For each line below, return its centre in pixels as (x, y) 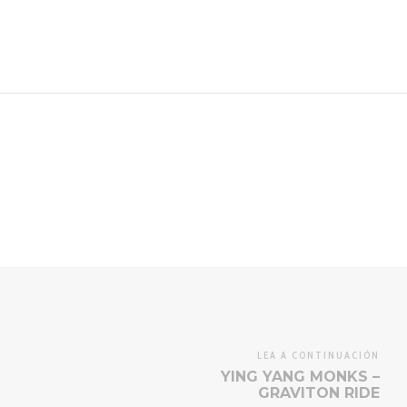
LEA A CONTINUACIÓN (318, 356)
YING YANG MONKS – (300, 376)
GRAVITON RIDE (319, 392)
